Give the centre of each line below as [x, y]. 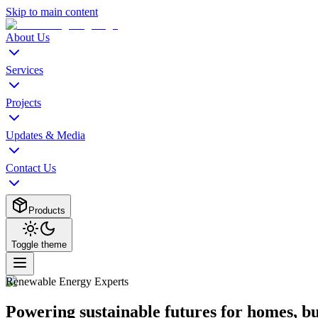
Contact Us [31, 168]
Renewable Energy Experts [67, 281]
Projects [23, 103]
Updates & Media [45, 135]
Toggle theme [39, 245]
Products [47, 210]
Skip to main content [52, 12]
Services [24, 70]
